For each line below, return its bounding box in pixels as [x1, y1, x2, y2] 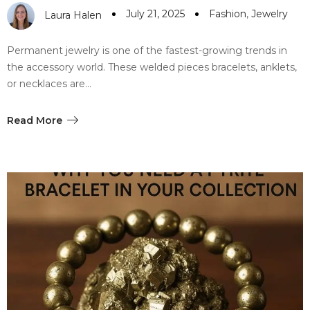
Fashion [209, 8, 246, 21]
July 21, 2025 [126, 8, 185, 21]
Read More [7, 113, 62, 127]
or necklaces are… [7, 77, 91, 90]
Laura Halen [44, 8, 102, 21]
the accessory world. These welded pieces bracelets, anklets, [7, 60, 297, 73]
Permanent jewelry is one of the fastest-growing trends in [7, 44, 287, 57]
